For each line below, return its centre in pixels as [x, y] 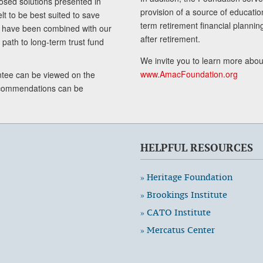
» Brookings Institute [184, 194]
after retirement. [170, 38]
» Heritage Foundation [186, 177]
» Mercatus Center [178, 230]
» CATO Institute [176, 212]
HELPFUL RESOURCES [197, 147]
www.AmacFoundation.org [189, 74]
